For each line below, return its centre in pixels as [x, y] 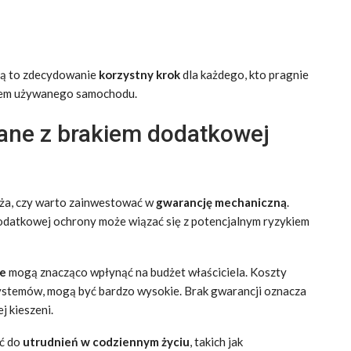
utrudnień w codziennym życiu [106, 341]
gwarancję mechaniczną [221, 202]
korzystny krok [139, 74]
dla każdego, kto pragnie [244, 74]
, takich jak [216, 341]
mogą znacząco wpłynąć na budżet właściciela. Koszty [147, 271]
